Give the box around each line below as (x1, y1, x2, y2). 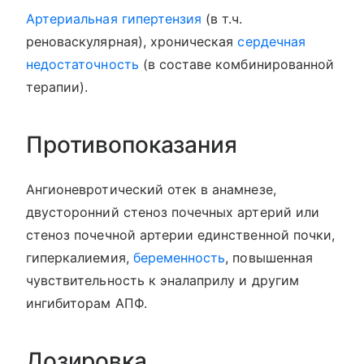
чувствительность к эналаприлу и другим (26, 272, 299, 289)
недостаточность (26, 56, 139, 73)
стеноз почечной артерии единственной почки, (26, 227, 336, 244)
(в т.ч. (201, 11, 243, 28)
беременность (132, 249, 226, 266)
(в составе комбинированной (138, 56, 335, 73)
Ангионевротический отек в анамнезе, (26, 181, 276, 198)
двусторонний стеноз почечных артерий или (26, 204, 319, 221)
